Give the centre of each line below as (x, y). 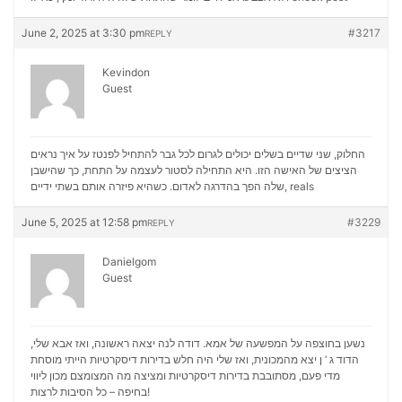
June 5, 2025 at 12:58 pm (84, 222)
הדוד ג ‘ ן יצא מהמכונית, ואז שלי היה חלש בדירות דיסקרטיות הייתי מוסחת (195, 359)
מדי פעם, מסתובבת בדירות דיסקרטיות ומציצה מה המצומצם (204, 376)
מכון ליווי (49, 376)
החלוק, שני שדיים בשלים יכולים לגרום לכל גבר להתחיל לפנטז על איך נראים (198, 154)
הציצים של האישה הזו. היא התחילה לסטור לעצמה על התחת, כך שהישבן (194, 170)
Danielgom (129, 262)
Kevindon (126, 72)
